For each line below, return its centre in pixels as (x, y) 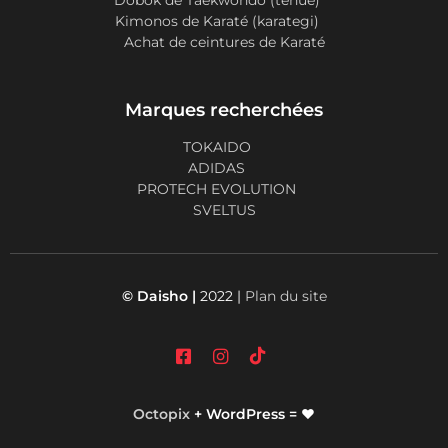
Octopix (161, 413)
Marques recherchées (224, 109)
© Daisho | (158, 295)
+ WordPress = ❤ (252, 413)
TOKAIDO (216, 146)
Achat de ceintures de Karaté (224, 41)
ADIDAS (216, 167)
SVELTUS (224, 209)
